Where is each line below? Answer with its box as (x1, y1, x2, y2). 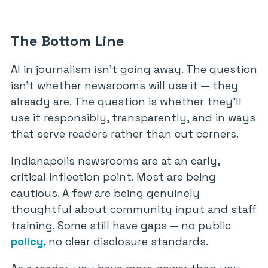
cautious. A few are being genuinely (11, 186, 200, 200)
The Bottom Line (11, 32, 124, 50)
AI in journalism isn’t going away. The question (11, 62, 257, 76)
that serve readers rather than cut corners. (11, 127, 239, 141)
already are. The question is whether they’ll (11, 95, 242, 108)
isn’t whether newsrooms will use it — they (11, 78, 238, 92)
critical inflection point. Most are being (11, 170, 216, 184)
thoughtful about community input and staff (11, 202, 257, 216)
